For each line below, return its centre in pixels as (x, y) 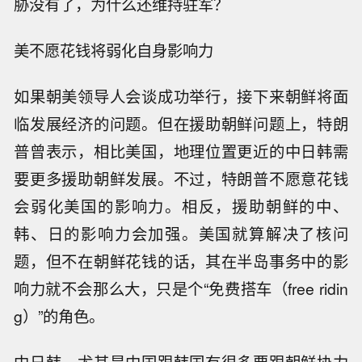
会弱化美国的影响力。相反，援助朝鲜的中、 (181, 206)
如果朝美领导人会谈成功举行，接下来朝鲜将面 (181, 96)
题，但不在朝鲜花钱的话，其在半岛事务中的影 (181, 261)
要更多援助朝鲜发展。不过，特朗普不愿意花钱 (181, 178)
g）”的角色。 (59, 316)
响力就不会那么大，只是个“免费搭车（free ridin (181, 288)
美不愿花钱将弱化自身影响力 (114, 50)
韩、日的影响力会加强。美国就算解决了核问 (181, 233)
